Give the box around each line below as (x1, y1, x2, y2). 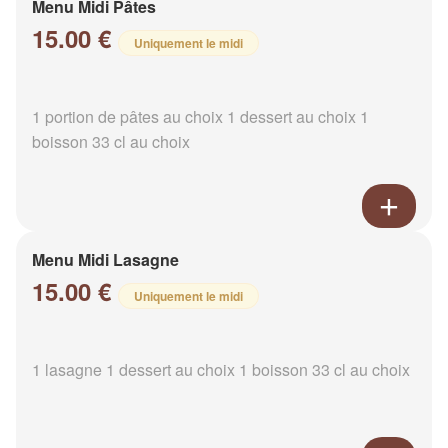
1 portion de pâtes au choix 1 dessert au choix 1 (32, 105, 369, 129)
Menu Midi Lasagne (32, 248, 179, 272)
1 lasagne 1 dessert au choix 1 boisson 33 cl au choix (32, 358, 410, 382)
